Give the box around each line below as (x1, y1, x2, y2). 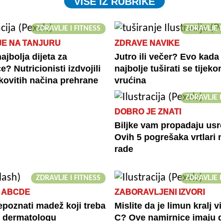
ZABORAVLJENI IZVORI (114, 188, 205, 196)
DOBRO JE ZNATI (114, 107, 181, 116)
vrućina (114, 75, 146, 85)
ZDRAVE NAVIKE (114, 38, 180, 47)
